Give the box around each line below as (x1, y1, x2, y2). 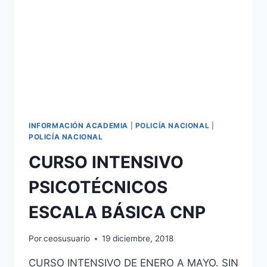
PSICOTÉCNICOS (29, 176, 167, 197)
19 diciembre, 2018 (102, 234, 174, 244)
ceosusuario (44, 234, 91, 244)
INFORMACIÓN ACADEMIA (29, 120, 128, 130)
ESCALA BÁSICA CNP (29, 201, 206, 222)
